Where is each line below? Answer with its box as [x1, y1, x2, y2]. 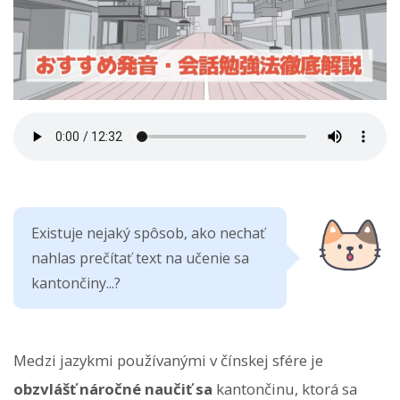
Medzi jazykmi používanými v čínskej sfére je [13, 350, 323, 371]
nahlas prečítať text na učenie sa [31, 248, 249, 269]
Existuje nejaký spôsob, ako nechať [31, 223, 265, 244]
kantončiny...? [31, 273, 121, 294]
